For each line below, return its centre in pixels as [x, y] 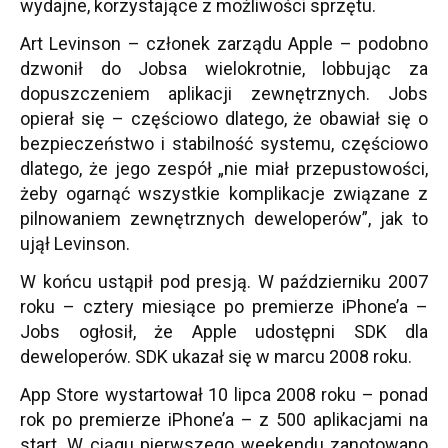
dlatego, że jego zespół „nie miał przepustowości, [224, 168]
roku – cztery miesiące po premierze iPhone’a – [224, 306]
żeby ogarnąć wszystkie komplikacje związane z [224, 193]
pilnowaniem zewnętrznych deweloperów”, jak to [224, 218]
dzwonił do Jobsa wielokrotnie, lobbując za [224, 68]
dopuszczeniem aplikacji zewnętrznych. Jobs [224, 93]
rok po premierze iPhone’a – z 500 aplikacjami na [224, 419]
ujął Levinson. [75, 243]
